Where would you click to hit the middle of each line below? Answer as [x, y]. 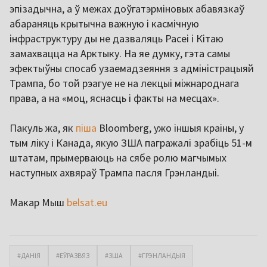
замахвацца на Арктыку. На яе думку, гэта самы [120, 53]
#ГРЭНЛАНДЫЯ [162, 255]
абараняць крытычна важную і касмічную [104, 23]
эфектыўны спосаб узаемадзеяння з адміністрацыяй [132, 68]
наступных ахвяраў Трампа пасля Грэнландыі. [114, 172]
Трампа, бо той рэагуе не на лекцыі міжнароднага [124, 83]
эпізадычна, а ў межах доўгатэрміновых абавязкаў [127, 8]
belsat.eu [87, 202]
